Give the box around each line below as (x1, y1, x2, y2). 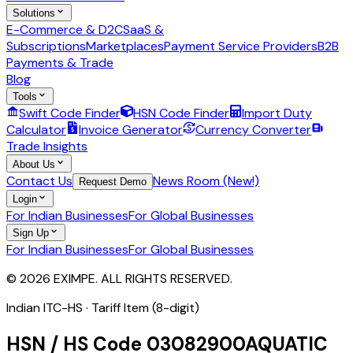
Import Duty (242, 105, 312, 122)
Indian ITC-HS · (6, 299, 91, 317)
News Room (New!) (153, 172, 259, 189)
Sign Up (13, 227, 49, 240)
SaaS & (123, 20, 164, 38)
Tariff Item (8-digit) (91, 299, 199, 317)
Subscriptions (6, 37, 86, 54)
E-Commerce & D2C (6, 20, 123, 38)
